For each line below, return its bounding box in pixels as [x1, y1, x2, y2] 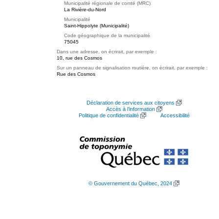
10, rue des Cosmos [57, 55, 102, 61]
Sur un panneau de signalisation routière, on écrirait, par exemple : [57, 65, 208, 70]
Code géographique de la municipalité [64, 33, 150, 38]
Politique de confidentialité [78, 112, 139, 118]
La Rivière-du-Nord [64, 7, 106, 12]
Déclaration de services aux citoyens [86, 100, 175, 106]
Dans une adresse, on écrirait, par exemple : [57, 49, 157, 54]
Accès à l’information [106, 106, 155, 112]
